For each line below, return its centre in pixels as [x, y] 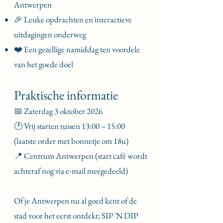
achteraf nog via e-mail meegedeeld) [71, 171]
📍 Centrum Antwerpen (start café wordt [81, 156]
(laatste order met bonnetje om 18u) [71, 141]
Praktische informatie [66, 95]
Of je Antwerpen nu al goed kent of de [75, 201]
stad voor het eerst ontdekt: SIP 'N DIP [76, 216]
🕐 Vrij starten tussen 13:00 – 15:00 [69, 126]
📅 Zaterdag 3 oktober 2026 [58, 111]
